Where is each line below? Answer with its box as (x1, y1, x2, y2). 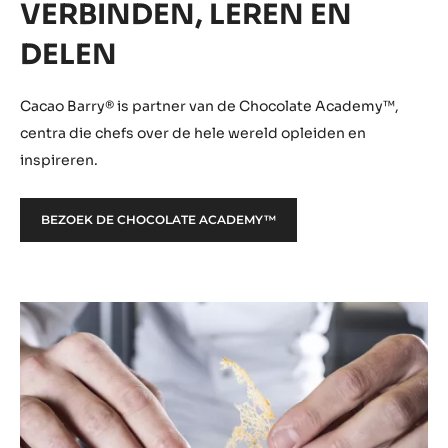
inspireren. (20, 151, 98, 170)
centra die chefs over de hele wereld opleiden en (20, 124, 366, 143)
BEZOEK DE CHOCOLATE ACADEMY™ (41, 212, 276, 228)
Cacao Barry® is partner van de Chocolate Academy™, (20, 97, 399, 116)
